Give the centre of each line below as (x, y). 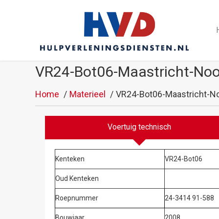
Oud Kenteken (77, 178)
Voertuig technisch (140, 127)
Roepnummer (77, 198)
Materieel (88, 94)
